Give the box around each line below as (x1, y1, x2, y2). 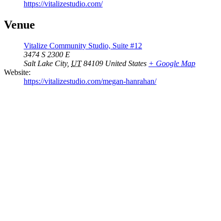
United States (105, 59, 147, 68)
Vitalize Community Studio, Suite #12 (24, 41, 142, 50)
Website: (4, 68, 31, 77)
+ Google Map (148, 59, 195, 68)
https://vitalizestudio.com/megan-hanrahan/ (24, 77, 156, 86)
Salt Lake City (24, 59, 67, 68)
